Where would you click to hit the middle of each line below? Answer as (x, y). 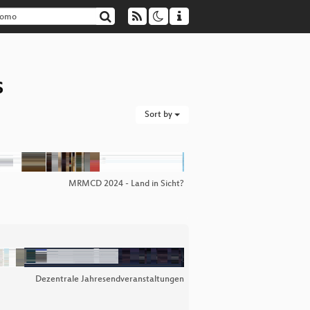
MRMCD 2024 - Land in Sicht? (126, 184)
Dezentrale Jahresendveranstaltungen (110, 280)
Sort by (159, 115)
